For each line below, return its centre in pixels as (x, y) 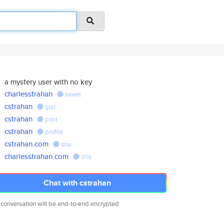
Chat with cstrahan (77, 183)
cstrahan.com (27, 144)
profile (53, 132)
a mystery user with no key (48, 82)
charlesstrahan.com (37, 156)
